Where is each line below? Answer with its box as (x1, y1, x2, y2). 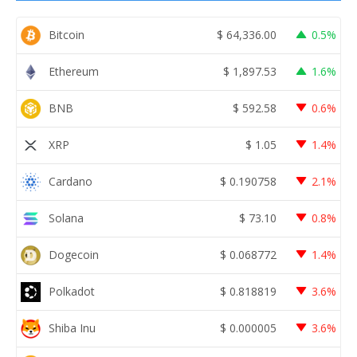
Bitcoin (49, 27, 84, 43)
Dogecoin (49, 247, 99, 263)
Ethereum (49, 64, 99, 80)
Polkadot (49, 284, 95, 300)
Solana (49, 210, 84, 226)
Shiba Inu (49, 320, 96, 336)
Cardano (49, 174, 92, 190)
